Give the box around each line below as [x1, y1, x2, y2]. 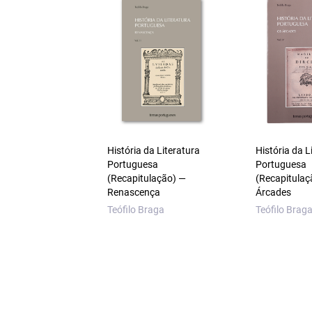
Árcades [256, 187, 292, 198]
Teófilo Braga [107, 204, 164, 215]
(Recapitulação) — [107, 173, 186, 184]
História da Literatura [107, 145, 200, 156]
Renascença [107, 187, 160, 198]
